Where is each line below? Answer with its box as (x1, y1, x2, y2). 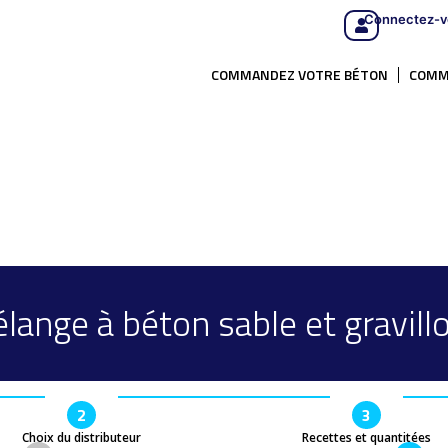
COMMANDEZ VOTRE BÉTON (211, 64, 388, 85)
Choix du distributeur (22, 429, 141, 446)
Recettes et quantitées (302, 429, 431, 446)
